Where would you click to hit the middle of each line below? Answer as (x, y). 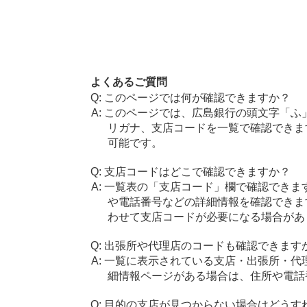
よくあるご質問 (128, 82)
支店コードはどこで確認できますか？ (197, 172)
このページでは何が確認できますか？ (197, 98)
